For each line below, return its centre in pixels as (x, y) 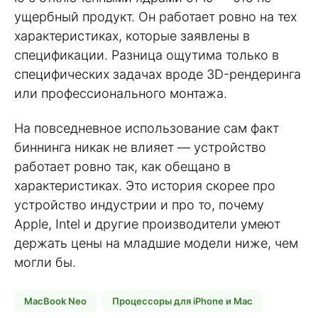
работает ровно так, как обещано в (122, 167)
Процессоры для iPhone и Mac (182, 301)
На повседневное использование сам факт (147, 128)
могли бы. (45, 263)
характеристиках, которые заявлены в (132, 36)
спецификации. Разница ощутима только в (147, 55)
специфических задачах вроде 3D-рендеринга (158, 75)
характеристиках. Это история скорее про (145, 186)
